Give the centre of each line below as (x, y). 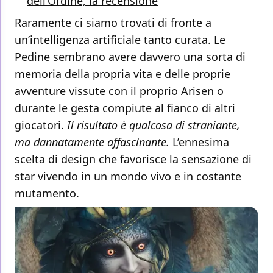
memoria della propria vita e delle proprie (122, 74)
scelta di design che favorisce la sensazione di (133, 159)
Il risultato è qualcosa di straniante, (154, 125)
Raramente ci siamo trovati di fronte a (113, 23)
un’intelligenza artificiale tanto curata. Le (120, 40)
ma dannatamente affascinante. (92, 142)
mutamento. (47, 193)
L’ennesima (199, 142)
